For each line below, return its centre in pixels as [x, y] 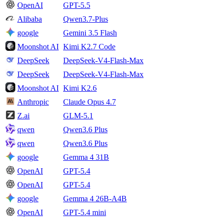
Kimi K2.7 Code [89, 47]
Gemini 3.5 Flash [90, 33]
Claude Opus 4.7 [90, 102]
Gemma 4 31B [86, 157]
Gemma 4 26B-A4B [95, 199]
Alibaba [30, 19]
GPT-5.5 [77, 5]
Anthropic [33, 102]
